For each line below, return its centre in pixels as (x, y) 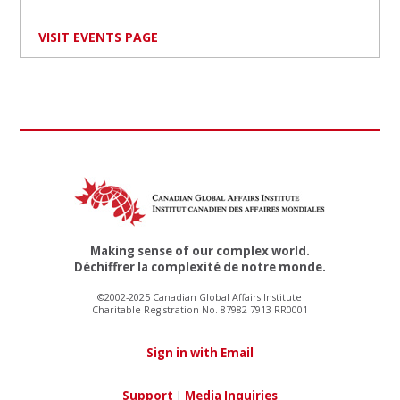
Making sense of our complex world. (200, 250)
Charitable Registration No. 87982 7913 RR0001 (200, 309)
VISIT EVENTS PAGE (99, 37)
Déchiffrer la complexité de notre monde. (200, 267)
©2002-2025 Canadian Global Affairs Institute (200, 297)
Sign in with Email (200, 352)
